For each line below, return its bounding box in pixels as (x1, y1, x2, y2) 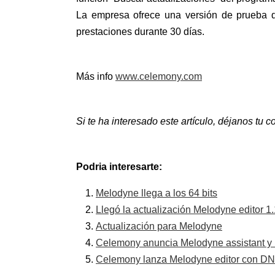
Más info (76, 71, 115, 82)
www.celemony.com (115, 71, 202, 82)
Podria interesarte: (76, 161, 162, 172)
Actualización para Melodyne (96, 220, 222, 231)
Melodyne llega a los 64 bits (96, 187, 217, 198)
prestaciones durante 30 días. (76, 26, 204, 37)
